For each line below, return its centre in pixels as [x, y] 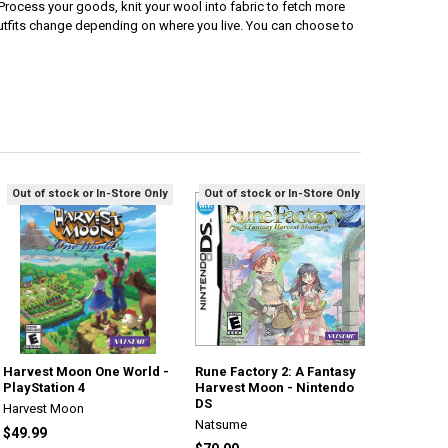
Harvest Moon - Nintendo [275, 387]
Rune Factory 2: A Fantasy [276, 371]
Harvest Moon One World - [86, 371]
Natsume [221, 424]
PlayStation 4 [44, 387]
